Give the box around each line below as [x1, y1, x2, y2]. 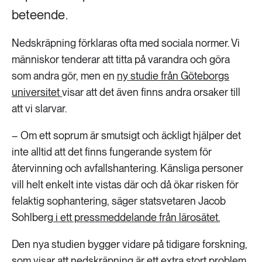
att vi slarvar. [12, 102, 67, 115]
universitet [12, 86, 62, 98]
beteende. [12, 7, 68, 22]
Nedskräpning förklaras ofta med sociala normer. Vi [12, 37, 240, 49]
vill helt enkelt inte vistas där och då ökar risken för [12, 178, 239, 191]
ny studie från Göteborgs [117, 70, 229, 82]
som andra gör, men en [12, 70, 117, 82]
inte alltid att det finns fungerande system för [12, 146, 212, 158]
